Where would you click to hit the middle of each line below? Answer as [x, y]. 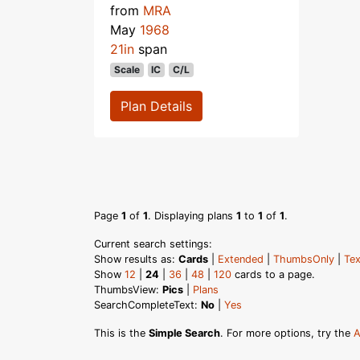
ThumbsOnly [304, 259]
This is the [121, 333]
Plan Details [156, 106]
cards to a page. [273, 274]
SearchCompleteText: [147, 305]
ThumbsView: [128, 289]
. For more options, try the [287, 333]
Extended [241, 259]
